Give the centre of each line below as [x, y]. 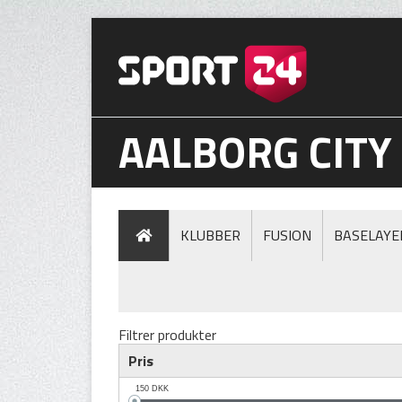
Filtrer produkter [167, 335]
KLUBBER [210, 235]
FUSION [287, 235]
